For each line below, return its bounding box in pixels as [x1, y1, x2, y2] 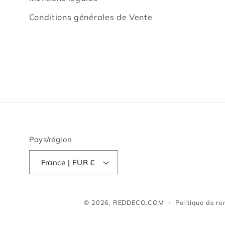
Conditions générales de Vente [29, 12, 153, 23]
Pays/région [29, 134, 72, 144]
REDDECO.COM [113, 198, 164, 206]
